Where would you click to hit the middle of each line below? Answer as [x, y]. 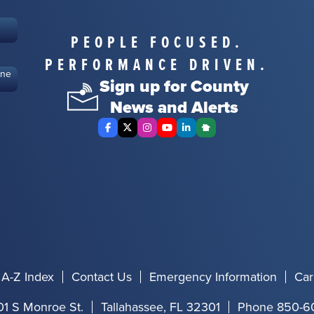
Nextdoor [230, 136]
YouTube [189, 136]
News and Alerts [174, 107]
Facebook [134, 136]
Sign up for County [174, 86]
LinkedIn [209, 136]
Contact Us [101, 277]
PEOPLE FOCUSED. [157, 42]
